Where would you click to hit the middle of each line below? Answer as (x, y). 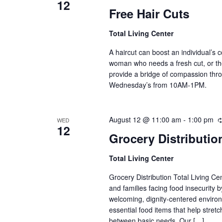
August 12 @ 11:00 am (145, 119)
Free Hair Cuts (149, 13)
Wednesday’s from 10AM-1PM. (158, 84)
